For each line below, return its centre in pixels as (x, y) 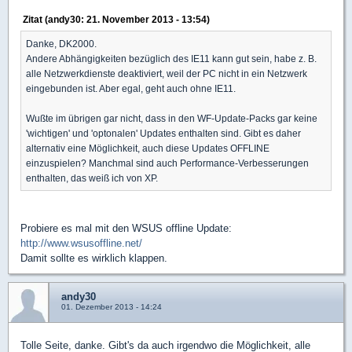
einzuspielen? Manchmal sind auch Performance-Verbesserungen (167, 163)
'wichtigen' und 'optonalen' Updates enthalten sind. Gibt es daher (163, 133)
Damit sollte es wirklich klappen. (94, 258)
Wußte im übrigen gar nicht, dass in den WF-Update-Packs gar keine (172, 118)
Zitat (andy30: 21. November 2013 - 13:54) (116, 19)
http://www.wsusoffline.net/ (81, 243)
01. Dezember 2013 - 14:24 (112, 307)
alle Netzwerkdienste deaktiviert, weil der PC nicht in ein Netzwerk (167, 73)
